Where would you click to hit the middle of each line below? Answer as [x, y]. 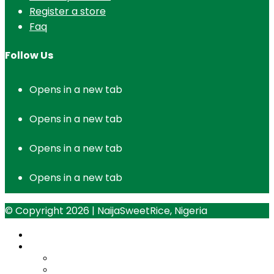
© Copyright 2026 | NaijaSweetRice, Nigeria [106, 210]
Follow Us [29, 55]
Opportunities [59, 245]
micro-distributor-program [111, 257]
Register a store [68, 12]
